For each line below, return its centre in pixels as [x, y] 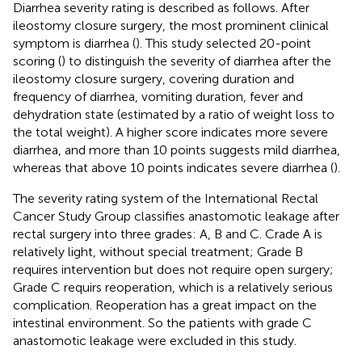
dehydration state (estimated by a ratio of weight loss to [174, 114]
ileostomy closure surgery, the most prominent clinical [171, 25]
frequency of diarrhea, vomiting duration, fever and [158, 96]
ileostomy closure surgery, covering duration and [154, 78]
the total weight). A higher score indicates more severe [170, 132]
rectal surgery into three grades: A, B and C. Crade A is [168, 234]
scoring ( [37, 61]
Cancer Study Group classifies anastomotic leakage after [176, 216]
